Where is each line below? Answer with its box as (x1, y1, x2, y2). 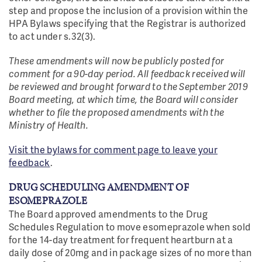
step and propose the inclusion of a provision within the (9, 4, 248, 17)
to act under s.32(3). (9, 29, 98, 43)
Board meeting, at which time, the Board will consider (9, 92, 238, 106)
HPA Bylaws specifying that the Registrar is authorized (9, 16, 246, 30)
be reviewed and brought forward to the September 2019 (9, 80, 248, 93)
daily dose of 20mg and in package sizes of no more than (9, 246, 252, 259)
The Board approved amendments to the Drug (9, 207, 208, 220)
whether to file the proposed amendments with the (9, 105, 225, 119)
